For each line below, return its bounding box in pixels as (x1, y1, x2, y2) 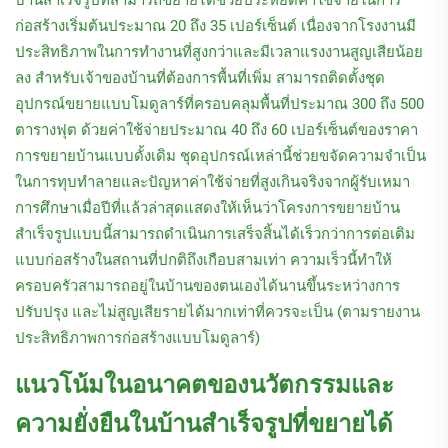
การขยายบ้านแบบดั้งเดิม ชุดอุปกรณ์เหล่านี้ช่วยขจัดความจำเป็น (15, 147, 426, 166)
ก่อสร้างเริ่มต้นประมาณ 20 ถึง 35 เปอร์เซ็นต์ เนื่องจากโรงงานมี (15, 17, 416, 36)
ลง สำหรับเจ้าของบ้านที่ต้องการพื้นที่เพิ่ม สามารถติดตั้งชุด (15, 69, 385, 88)
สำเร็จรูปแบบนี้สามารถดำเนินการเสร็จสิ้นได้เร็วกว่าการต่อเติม (15, 225, 415, 244)
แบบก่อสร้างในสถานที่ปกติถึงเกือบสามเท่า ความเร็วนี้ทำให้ (15, 251, 392, 270)
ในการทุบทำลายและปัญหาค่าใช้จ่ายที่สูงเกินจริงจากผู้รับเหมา (15, 173, 410, 192)
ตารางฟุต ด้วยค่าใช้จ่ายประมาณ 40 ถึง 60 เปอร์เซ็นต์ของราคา (15, 121, 418, 140)
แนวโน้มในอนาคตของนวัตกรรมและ (15, 371, 394, 400)
